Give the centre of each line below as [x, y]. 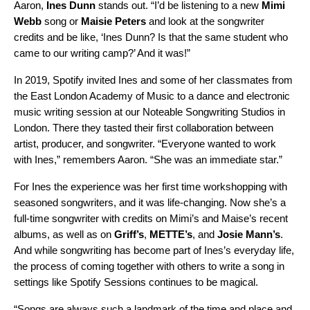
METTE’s [170, 235]
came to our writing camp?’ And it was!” [103, 53]
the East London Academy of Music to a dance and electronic [152, 96]
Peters [130, 21]
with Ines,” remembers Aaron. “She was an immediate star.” [148, 160]
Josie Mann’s [247, 235]
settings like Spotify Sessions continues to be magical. [137, 282]
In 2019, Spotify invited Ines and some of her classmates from [153, 80]
